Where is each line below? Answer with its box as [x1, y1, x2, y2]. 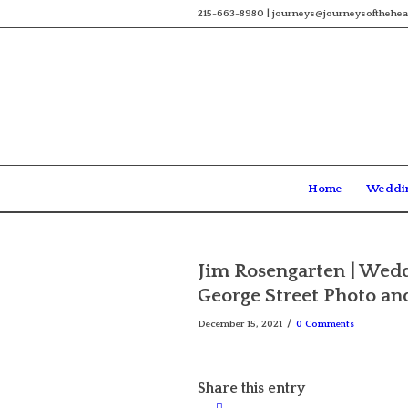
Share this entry [198, 380, 305, 397]
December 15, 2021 [198, 319, 282, 330]
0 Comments [296, 319, 354, 330]
